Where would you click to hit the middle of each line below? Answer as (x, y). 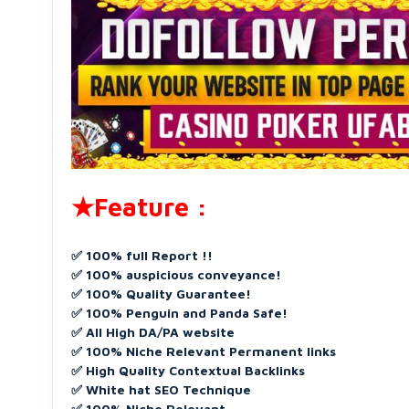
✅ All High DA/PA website (153, 332)
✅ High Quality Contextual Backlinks (188, 371)
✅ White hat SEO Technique (161, 390)
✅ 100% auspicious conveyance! (176, 275)
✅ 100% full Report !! (142, 256)
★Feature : (139, 207)
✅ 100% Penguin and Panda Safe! (179, 313)
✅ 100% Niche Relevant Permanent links (204, 351)
